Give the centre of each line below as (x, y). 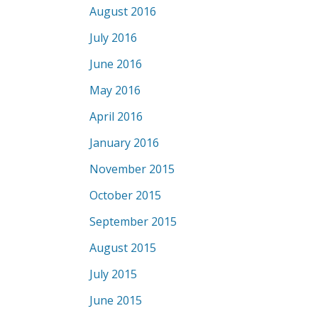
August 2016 (123, 11)
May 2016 (115, 90)
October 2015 (125, 195)
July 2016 (113, 38)
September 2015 (133, 221)
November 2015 (132, 169)
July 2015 (113, 274)
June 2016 (116, 64)
